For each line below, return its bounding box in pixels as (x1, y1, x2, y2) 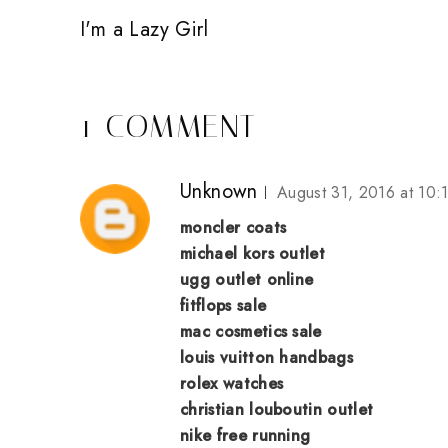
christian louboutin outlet (180, 397, 374, 421)
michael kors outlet (180, 241, 326, 265)
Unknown (180, 176, 258, 206)
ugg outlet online (180, 267, 314, 291)
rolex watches (180, 371, 284, 395)
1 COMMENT (80, 106, 257, 145)
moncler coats (180, 215, 287, 239)
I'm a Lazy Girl (80, 14, 208, 44)
